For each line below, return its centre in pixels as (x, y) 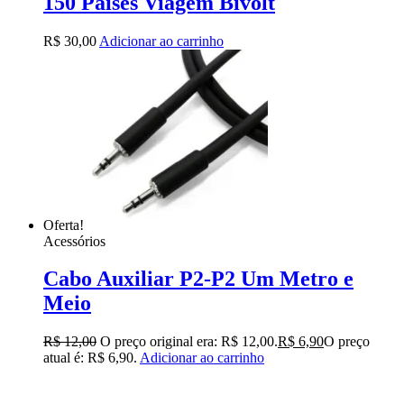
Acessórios (74, 241)
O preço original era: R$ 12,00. (189, 342)
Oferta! (64, 225)
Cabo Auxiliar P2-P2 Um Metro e (198, 279)
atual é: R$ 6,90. (90, 358)
